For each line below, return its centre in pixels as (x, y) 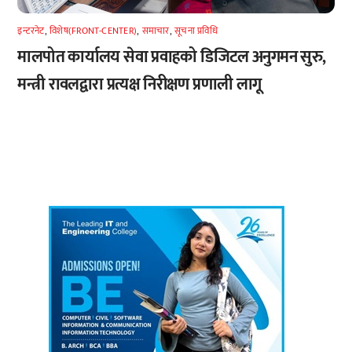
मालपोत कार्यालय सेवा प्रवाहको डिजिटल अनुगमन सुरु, (172, 57)
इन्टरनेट (31, 30)
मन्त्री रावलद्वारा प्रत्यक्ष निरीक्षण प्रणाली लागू (139, 84)
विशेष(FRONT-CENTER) (93, 30)
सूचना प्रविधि (196, 30)
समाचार (156, 30)
